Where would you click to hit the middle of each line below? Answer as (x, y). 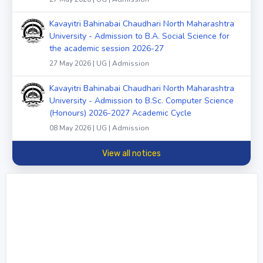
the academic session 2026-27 (107, 49)
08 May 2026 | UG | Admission (99, 128)
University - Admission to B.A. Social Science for (139, 36)
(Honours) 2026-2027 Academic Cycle (120, 113)
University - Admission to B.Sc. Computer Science (141, 101)
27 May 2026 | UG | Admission (99, 64)
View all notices (131, 153)
